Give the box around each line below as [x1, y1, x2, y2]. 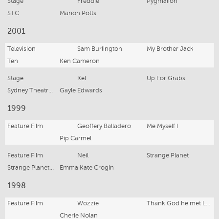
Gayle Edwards [60, 87, 102, 94]
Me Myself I [147, 122, 179, 130]
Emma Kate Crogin [60, 164, 114, 171]
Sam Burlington [77, 45, 122, 52]
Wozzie [77, 199, 99, 207]
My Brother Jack [147, 45, 194, 52]
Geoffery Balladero [77, 122, 131, 130]
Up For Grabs [147, 74, 186, 82]
